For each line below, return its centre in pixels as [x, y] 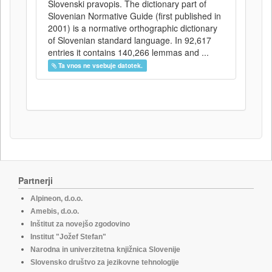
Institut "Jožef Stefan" [68, 237]
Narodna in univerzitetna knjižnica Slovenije [105, 250]
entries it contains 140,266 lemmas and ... [128, 52]
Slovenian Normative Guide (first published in [134, 16]
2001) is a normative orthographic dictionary [133, 28]
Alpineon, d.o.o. [56, 199]
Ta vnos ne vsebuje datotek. [101, 65]
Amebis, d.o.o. [55, 211]
